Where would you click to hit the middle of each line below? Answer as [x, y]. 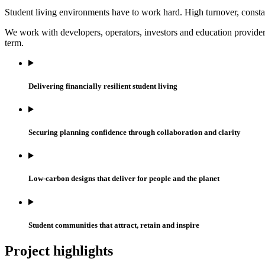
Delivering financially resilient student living [103, 86]
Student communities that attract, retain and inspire [114, 225]
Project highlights [59, 251]
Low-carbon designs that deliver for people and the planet [124, 179]
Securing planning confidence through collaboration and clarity [135, 132]
